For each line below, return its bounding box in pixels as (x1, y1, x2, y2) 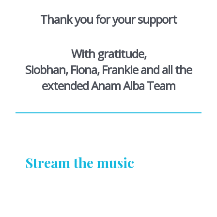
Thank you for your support (40, 11, 177, 27)
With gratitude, (71, 46, 146, 62)
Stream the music (25, 153, 134, 171)
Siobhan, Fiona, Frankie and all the (25, 62, 192, 78)
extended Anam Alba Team (42, 77, 175, 94)
